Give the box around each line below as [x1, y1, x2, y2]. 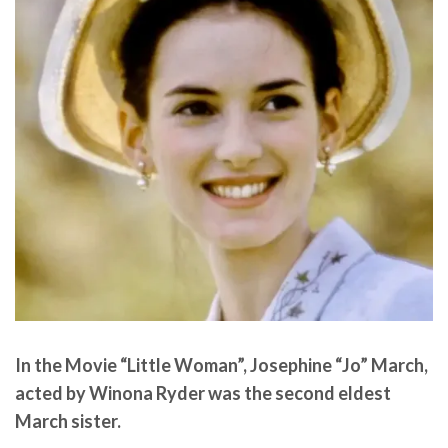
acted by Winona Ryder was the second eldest [15, 382, 391, 404]
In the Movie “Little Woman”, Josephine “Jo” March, [15, 354, 428, 376]
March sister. [15, 410, 121, 432]
